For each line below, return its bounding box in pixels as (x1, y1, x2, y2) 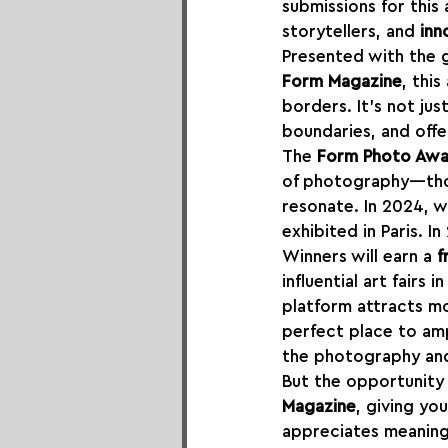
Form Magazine (282, 72, 402, 90)
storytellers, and (282, 22, 420, 40)
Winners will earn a (282, 247, 437, 265)
